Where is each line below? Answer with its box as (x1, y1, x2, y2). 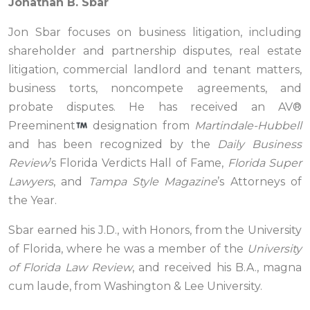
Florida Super (227, 156, 302, 170)
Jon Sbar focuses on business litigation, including (8, 26, 302, 39)
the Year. (8, 194, 57, 208)
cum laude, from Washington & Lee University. (8, 280, 262, 293)
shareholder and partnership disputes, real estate (8, 44, 302, 58)
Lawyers (8, 175, 53, 189)
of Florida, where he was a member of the (8, 242, 247, 256)
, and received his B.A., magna (131, 261, 302, 275)
